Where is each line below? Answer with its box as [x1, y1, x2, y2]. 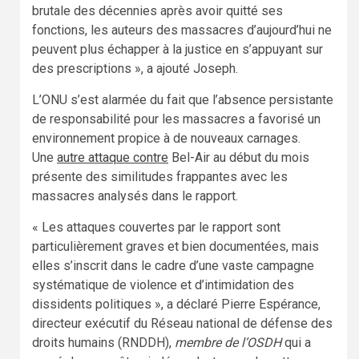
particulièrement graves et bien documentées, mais [32, 239, 319, 255]
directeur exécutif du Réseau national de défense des [32, 316, 333, 332]
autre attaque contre [57, 150, 168, 166]
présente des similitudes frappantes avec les [32, 169, 288, 185]
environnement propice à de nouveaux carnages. [32, 131, 301, 147]
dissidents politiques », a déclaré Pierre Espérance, [32, 296, 321, 313]
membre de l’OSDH [175, 335, 281, 351]
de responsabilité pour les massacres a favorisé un [32, 111, 321, 127]
